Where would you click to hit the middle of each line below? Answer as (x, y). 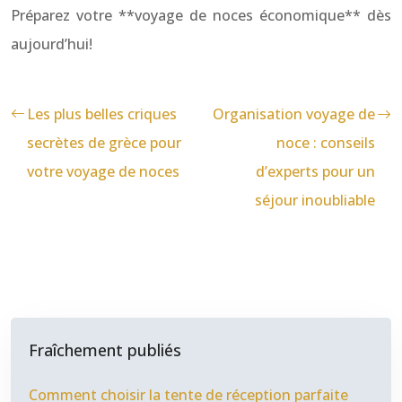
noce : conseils (326, 143)
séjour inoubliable (315, 200)
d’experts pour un (315, 171)
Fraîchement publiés (105, 350)
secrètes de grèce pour (104, 143)
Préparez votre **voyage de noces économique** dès (201, 15)
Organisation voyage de (294, 114)
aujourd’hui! (52, 44)
